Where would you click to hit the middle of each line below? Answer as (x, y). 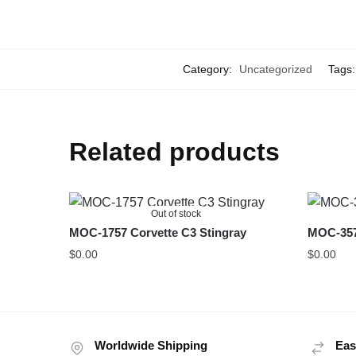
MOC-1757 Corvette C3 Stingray (158, 232)
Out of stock (176, 213)
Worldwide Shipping (151, 345)
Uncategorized (275, 69)
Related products (175, 151)
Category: (209, 69)
